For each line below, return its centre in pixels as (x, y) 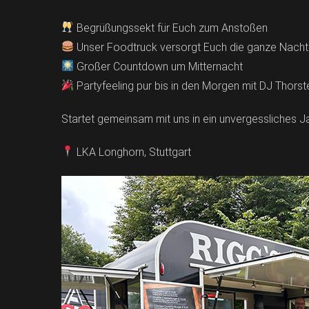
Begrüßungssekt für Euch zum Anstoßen (171, 28)
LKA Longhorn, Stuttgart (133, 152)
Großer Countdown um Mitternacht (159, 66)
